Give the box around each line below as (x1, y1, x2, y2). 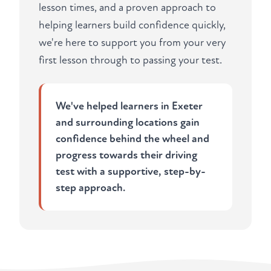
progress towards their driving (56, 149, 197, 162)
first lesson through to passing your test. (39, 54, 222, 67)
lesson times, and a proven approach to (39, 1, 216, 15)
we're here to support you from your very (39, 36, 226, 50)
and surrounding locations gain (56, 116, 200, 129)
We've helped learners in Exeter (56, 100, 203, 113)
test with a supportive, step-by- (56, 165, 206, 178)
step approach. (56, 181, 125, 195)
